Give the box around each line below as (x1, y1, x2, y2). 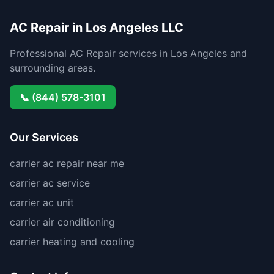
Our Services (10, 131, 78, 144)
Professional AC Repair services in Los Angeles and (10, 47, 247, 59)
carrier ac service (10, 177, 90, 189)
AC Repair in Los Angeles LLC (10, 20, 183, 35)
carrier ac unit (10, 196, 74, 209)
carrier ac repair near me (10, 157, 124, 169)
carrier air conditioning (10, 216, 115, 228)
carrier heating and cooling (10, 235, 135, 248)
